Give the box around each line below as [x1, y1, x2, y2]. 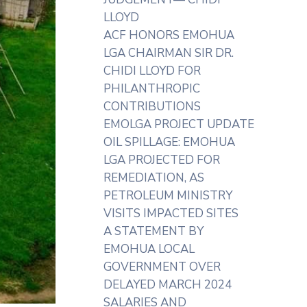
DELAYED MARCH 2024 [103, 277, 232, 293]
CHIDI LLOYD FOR [103, 63, 201, 79]
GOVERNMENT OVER [103, 259, 221, 275]
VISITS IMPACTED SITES [103, 206, 238, 221]
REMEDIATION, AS [103, 170, 204, 186]
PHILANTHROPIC [103, 81, 200, 97]
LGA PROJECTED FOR [103, 152, 220, 168]
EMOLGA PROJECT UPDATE [103, 116, 254, 132]
